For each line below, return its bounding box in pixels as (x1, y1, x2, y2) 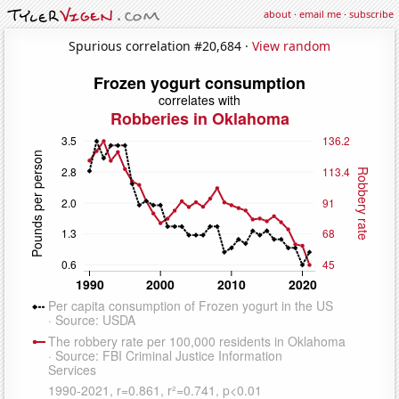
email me (299, 7, 341, 20)
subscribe (349, 7, 394, 20)
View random (252, 37, 330, 54)
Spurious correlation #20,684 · (69, 37, 252, 54)
